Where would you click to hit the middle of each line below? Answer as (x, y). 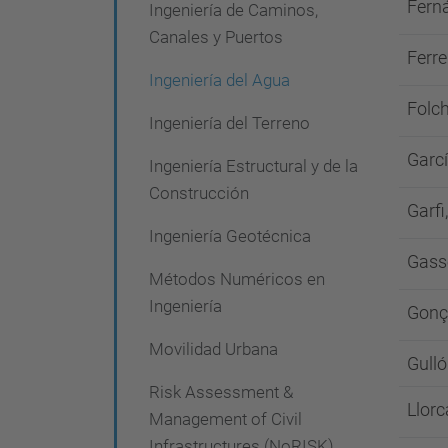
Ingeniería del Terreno (229, 123)
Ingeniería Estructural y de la (253, 166)
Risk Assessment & (221, 392)
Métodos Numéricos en (237, 279)
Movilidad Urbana (213, 349)
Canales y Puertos (216, 37)
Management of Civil (225, 419)
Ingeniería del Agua (219, 80)
